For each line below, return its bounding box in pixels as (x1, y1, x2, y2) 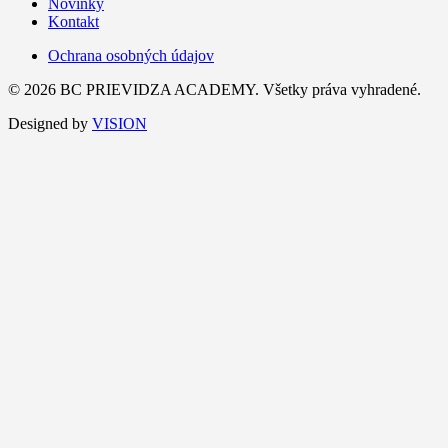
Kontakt (48, 12, 99, 30)
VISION (92, 114, 147, 132)
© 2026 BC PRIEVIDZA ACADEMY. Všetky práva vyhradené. (8, 80, 421, 98)
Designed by (8, 114, 92, 132)
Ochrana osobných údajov (48, 46, 214, 64)
